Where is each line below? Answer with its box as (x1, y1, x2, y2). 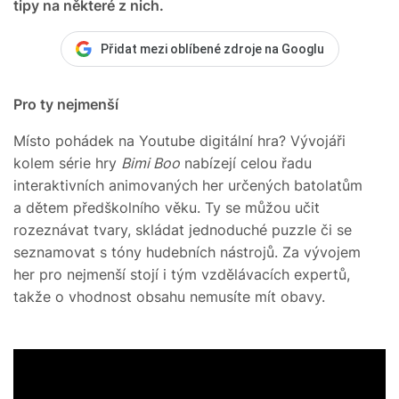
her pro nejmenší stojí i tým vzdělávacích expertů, (13, 265, 350, 283)
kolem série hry (13, 153, 121, 172)
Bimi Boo (121, 153, 180, 172)
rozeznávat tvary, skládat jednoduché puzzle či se (13, 220, 352, 239)
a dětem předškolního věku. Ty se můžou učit (13, 198, 320, 216)
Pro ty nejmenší (13, 94, 118, 113)
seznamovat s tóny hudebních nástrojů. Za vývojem (13, 242, 361, 261)
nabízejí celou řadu (180, 153, 312, 172)
